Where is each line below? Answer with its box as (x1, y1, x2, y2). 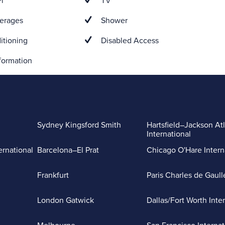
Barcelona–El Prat (37, 145, 99, 155)
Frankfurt (37, 170, 69, 180)
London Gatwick (37, 195, 94, 205)
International (146, 129, 191, 139)
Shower (99, 16, 128, 26)
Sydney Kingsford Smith (37, 120, 121, 130)
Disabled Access (99, 36, 159, 46)
